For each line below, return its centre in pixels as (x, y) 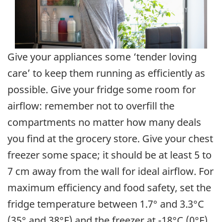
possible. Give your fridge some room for (102, 90)
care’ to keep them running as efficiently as (106, 73)
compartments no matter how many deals (104, 122)
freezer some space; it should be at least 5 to (110, 155)
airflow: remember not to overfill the (91, 106)
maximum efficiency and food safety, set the (109, 188)
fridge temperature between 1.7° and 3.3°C (106, 204)
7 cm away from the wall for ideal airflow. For (111, 171)
